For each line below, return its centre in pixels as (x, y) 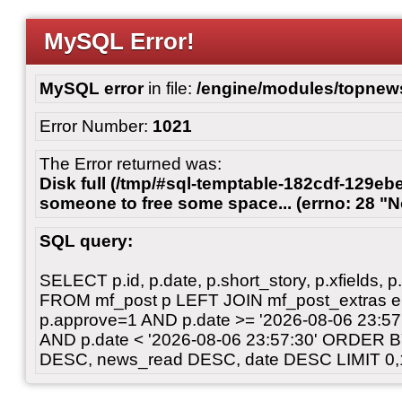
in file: (170, 88)
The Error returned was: (131, 164)
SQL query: (86, 241)
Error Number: (96, 126)
